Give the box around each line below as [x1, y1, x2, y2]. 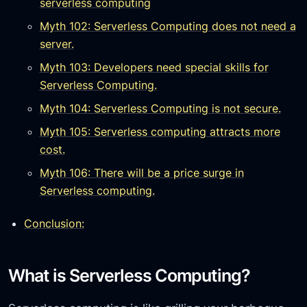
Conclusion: [23, 217, 84, 231]
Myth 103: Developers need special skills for [39, 60, 269, 74]
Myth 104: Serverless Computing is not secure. [39, 101, 281, 115]
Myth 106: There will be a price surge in [39, 165, 244, 180]
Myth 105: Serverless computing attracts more [39, 124, 280, 138]
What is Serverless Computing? [8, 265, 251, 286]
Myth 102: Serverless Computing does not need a [39, 19, 296, 33]
